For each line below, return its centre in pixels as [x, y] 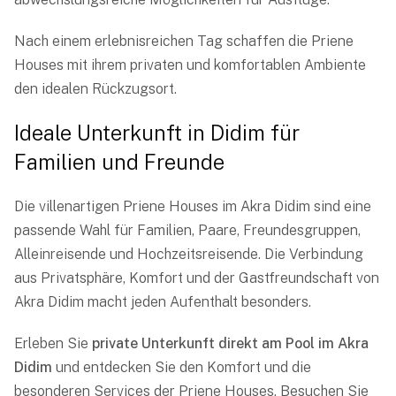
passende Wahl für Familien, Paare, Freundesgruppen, [187, 231]
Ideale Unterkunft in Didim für [157, 133]
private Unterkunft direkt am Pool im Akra [230, 344]
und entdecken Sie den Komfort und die [182, 368]
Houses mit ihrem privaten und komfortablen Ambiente [190, 65]
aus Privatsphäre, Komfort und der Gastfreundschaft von [197, 278]
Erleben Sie [53, 344]
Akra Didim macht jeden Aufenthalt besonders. [163, 302]
